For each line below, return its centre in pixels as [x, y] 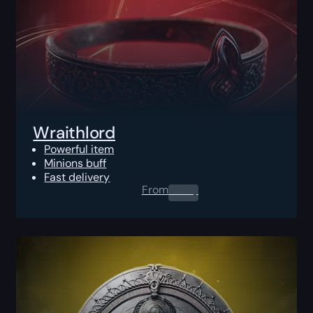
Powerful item [79, 149]
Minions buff [75, 163]
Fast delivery [77, 177]
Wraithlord [74, 132]
